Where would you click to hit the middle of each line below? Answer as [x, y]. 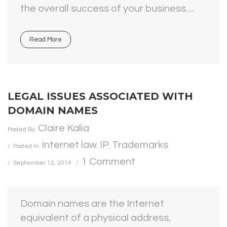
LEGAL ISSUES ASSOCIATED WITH [100, 96]
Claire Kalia [64, 128]
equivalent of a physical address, [96, 218]
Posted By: [23, 129]
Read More [46, 40]
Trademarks [140, 145]
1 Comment [108, 162]
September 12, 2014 [42, 163]
